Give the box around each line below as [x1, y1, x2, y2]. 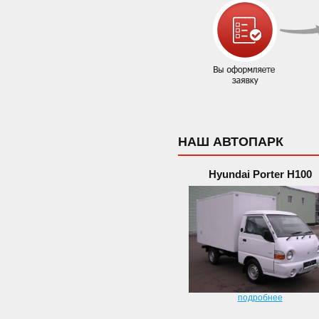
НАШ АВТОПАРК [178, 135, 283, 149]
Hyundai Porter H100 [208, 168, 312, 180]
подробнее [237, 293, 283, 303]
